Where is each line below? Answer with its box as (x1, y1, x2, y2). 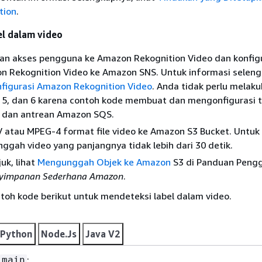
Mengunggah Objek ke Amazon (37, 156, 171, 168)
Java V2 (85, 227, 120, 240)
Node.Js (41, 227, 77, 240)
